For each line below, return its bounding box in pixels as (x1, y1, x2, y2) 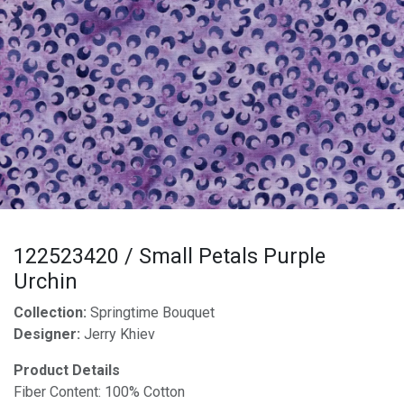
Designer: (14, 326, 84, 343)
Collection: (14, 304, 90, 321)
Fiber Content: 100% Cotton (14, 383, 185, 400)
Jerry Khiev (84, 326, 155, 343)
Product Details (14, 362, 120, 379)
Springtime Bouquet (90, 304, 215, 321)
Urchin (14, 266, 78, 298)
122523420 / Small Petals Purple (14, 241, 326, 272)
